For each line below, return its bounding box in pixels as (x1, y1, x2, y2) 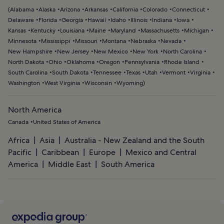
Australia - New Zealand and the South (64, 135, 204, 146)
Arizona (60, 5, 80, 14)
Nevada (160, 37, 181, 45)
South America (101, 159, 154, 170)
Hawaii (87, 16, 106, 24)
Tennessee (93, 68, 121, 77)
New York (132, 47, 158, 56)
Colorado (142, 5, 167, 14)
